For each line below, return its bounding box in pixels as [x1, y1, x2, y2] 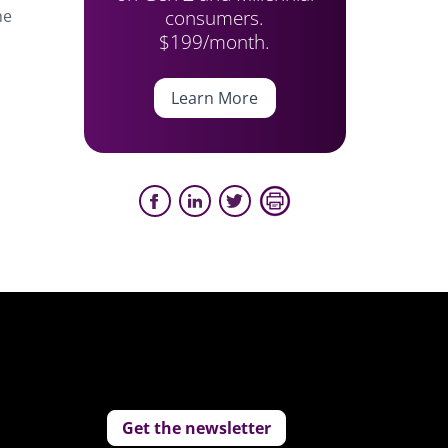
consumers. [165, 4, 265, 31]
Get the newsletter [122, 417, 272, 439]
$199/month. [159, 28, 271, 55]
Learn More [171, 87, 259, 109]
